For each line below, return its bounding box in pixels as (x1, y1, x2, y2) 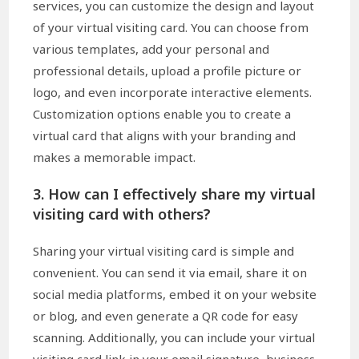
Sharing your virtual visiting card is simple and (33, 243, 295, 260)
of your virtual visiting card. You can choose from (33, 19, 309, 36)
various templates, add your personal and (33, 41, 270, 58)
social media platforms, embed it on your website (33, 286, 317, 303)
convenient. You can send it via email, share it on (33, 264, 308, 281)
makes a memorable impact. (33, 149, 196, 166)
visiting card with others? (33, 204, 212, 224)
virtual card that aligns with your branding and (33, 127, 296, 144)
